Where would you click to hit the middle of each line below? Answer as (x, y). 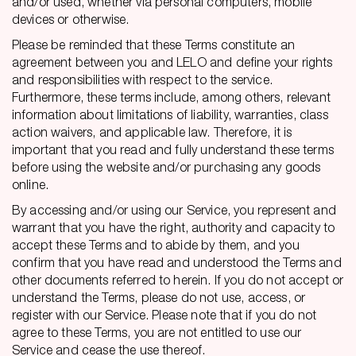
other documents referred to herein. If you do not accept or (178, 280)
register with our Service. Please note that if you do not (164, 315)
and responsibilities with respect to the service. (142, 79)
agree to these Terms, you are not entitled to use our (157, 332)
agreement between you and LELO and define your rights (172, 62)
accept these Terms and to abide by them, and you (156, 245)
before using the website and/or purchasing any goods (166, 167)
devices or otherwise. (71, 19)
